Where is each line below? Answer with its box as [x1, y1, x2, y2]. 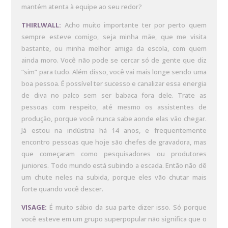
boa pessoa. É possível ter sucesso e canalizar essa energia [21, 78, 207, 88]
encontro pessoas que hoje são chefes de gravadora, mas [21, 137, 207, 147]
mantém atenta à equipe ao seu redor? [21, 2, 142, 11]
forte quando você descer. [21, 184, 104, 193]
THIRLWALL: [21, 20, 62, 30]
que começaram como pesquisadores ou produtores [21, 149, 207, 158]
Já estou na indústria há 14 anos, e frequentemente [21, 125, 207, 135]
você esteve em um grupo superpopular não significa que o [21, 214, 207, 223]
